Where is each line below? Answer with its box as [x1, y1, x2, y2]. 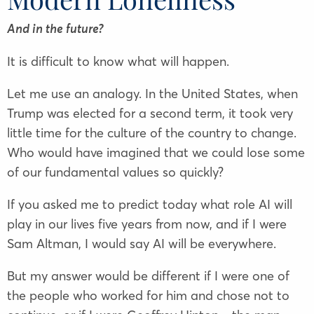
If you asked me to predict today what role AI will [7, 196, 292, 213]
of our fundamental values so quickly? [7, 164, 224, 181]
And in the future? [7, 23, 104, 36]
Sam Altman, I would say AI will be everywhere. [7, 235, 276, 252]
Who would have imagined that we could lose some [7, 144, 305, 161]
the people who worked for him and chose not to [7, 287, 289, 304]
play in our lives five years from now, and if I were [7, 216, 287, 233]
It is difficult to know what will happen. [7, 53, 229, 70]
